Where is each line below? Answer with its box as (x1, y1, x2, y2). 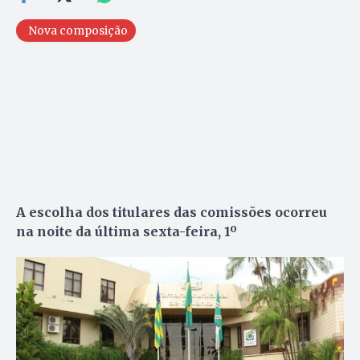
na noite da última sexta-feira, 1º (16, 223, 237, 239)
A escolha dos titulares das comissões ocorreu (16, 203, 327, 220)
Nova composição (28, 22, 128, 38)
